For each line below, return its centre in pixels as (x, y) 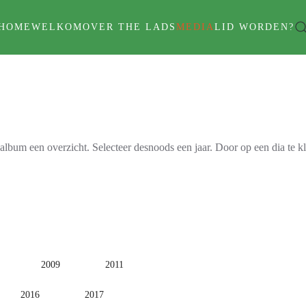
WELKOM (57, 27)
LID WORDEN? (254, 27)
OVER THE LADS (129, 27)
